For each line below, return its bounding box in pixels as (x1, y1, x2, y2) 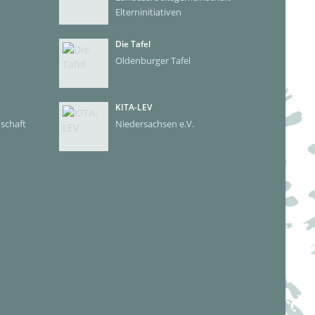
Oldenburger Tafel (115, 54, 191, 67)
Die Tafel (115, 38, 150, 50)
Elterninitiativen (115, 6, 181, 18)
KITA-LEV (115, 101, 152, 113)
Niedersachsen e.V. (115, 117, 194, 130)
